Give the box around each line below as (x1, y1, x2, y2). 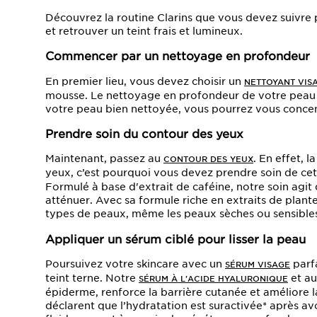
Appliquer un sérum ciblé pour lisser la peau (45, 231, 306, 246)
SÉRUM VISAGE (225, 260, 290, 270)
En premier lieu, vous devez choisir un (45, 75, 244, 87)
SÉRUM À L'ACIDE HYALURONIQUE (139, 274, 288, 284)
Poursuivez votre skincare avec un (45, 258, 225, 270)
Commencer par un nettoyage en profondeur (45, 49, 310, 64)
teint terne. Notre (45, 272, 139, 284)
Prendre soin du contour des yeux (45, 126, 243, 141)
